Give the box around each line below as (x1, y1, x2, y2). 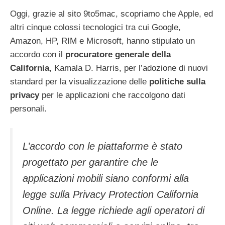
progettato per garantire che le (23, 157, 158, 168)
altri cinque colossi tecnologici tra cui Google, (10, 22, 181, 32)
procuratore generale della (65, 49, 171, 59)
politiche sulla (149, 76, 205, 86)
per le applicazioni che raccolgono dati (42, 90, 185, 100)
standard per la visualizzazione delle (10, 76, 149, 86)
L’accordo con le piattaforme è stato (23, 141, 182, 152)
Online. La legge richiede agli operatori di (23, 205, 204, 216)
